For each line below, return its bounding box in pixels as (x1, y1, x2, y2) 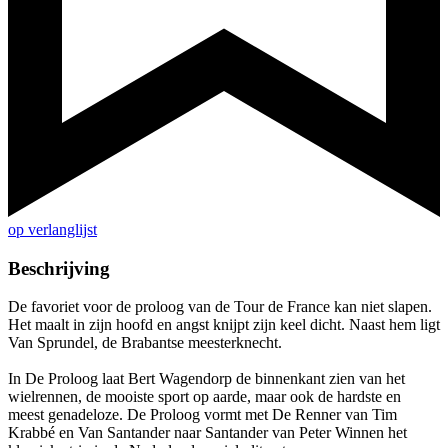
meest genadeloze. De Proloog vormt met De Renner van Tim (8, 406, 397, 424)
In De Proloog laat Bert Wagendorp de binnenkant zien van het (8, 370, 405, 388)
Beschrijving (8, 257, 110, 279)
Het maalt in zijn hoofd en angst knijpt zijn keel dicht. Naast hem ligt (8, 316, 440, 334)
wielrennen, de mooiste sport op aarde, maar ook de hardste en (8, 388, 401, 406)
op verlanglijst (8, 221, 97, 239)
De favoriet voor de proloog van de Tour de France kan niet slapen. (8, 298, 432, 316)
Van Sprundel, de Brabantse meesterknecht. (8, 334, 282, 352)
